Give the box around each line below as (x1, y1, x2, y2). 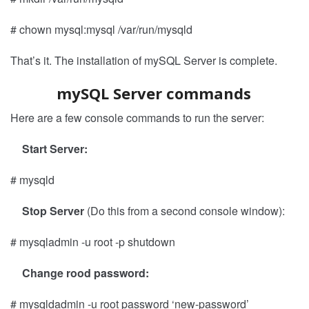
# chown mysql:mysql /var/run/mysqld (10, 21, 192, 37)
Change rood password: (22, 264, 149, 281)
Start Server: (22, 140, 88, 157)
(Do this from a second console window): (84, 202, 285, 219)
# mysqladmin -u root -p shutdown (10, 233, 175, 250)
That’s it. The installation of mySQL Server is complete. (10, 52, 277, 68)
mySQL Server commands (56, 82, 251, 103)
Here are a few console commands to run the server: (10, 109, 264, 126)
